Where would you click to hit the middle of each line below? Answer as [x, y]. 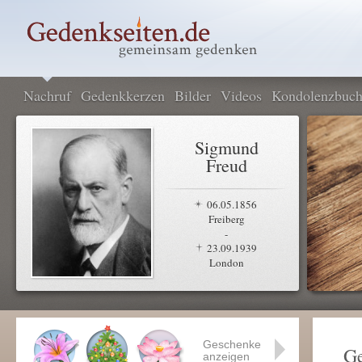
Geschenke [232, 344]
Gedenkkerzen [123, 95]
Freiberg [226, 219]
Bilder [193, 95]
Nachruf [47, 95]
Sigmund [226, 147]
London [226, 263]
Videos [241, 95]
